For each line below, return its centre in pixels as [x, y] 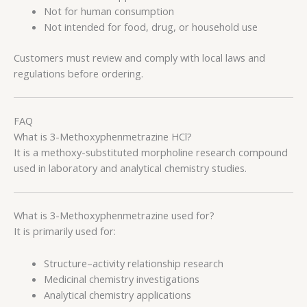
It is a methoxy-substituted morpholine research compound [151, 152]
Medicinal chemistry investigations [121, 279]
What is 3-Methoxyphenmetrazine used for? [114, 216]
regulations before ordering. [78, 73]
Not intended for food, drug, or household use [150, 26]
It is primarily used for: [65, 231]
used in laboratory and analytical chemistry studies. [130, 168]
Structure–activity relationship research [133, 263]
